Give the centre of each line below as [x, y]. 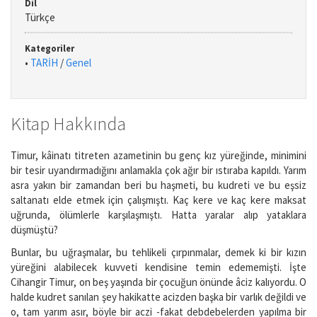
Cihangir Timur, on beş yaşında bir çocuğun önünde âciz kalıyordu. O [158, 282]
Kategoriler [50, 48]
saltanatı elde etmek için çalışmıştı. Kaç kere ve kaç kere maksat [158, 200]
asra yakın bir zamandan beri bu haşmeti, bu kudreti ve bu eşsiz [158, 185]
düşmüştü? [34, 230]
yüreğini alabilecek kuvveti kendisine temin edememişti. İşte [158, 267]
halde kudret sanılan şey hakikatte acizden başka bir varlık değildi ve [158, 296]
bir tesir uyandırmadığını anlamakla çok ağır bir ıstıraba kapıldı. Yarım [158, 170]
